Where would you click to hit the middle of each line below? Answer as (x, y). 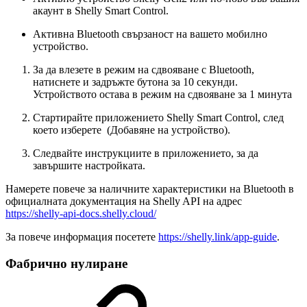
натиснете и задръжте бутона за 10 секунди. (135, 82)
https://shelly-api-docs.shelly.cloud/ (81, 214)
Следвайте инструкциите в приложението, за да (146, 153)
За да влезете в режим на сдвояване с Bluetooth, (144, 70)
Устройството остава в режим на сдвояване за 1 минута (162, 95)
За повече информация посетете (82, 237)
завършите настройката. (89, 166)
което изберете (69, 130)
